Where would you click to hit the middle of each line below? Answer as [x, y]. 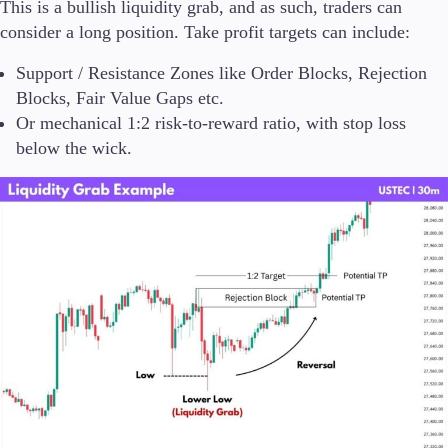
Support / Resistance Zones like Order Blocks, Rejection [221, 73]
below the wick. [74, 148]
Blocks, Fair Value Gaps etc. [120, 98]
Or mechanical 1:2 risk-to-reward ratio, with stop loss [211, 123]
